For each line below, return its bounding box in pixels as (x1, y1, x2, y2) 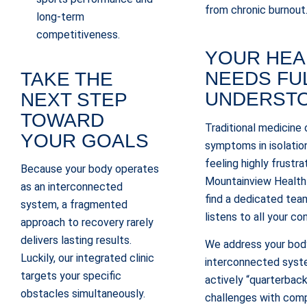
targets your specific (21, 269, 121, 283)
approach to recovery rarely (21, 216, 153, 230)
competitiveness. (36, 28, 120, 42)
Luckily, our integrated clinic (21, 251, 154, 265)
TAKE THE (21, 68, 113, 90)
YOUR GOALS (21, 130, 149, 151)
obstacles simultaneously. (21, 287, 145, 301)
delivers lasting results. (21, 234, 132, 247)
